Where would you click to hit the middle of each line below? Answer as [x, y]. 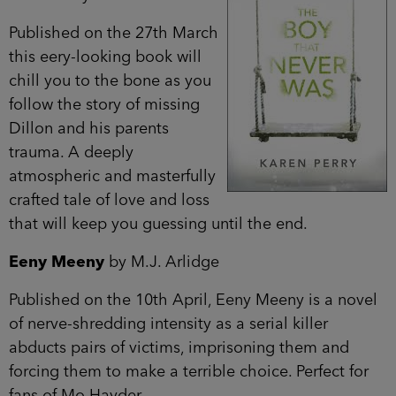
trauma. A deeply [71, 152]
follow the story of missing [104, 105]
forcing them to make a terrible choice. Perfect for [189, 372]
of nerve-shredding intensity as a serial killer [168, 324]
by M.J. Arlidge [162, 262]
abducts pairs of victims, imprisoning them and [179, 348]
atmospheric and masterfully [112, 176]
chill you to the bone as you [110, 81]
